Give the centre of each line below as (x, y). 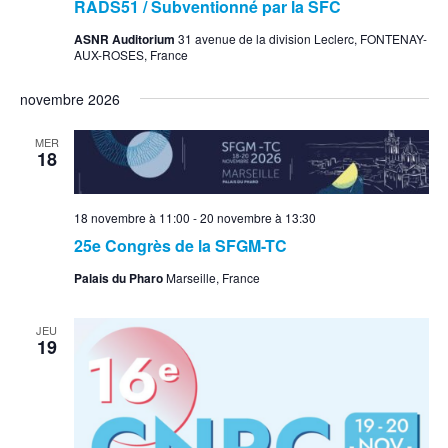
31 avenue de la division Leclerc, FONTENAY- (302, 39)
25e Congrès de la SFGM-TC (180, 246)
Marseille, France (212, 278)
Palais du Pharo (119, 278)
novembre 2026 (69, 99)
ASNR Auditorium (125, 39)
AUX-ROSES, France (130, 55)
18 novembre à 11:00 (131, 218)
